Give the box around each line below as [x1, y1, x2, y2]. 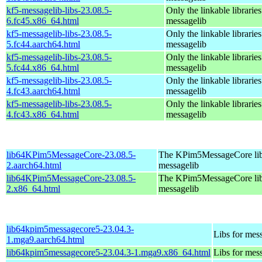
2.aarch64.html [6, 160, 61, 170]
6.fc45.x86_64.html [6, 15, 79, 26]
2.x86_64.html [6, 183, 60, 194]
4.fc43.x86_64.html [6, 109, 79, 119]
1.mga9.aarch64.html [6, 234, 84, 244]
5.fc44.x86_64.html [6, 62, 79, 73]
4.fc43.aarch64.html [6, 85, 80, 96]
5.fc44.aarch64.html [6, 39, 80, 49]
